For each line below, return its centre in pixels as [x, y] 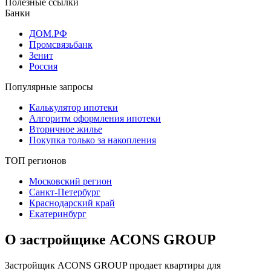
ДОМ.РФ [48, 33]
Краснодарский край [72, 203]
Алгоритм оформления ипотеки [95, 118]
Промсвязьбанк [61, 44]
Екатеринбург [58, 214]
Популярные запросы [49, 87]
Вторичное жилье [66, 129]
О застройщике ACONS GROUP [110, 239]
